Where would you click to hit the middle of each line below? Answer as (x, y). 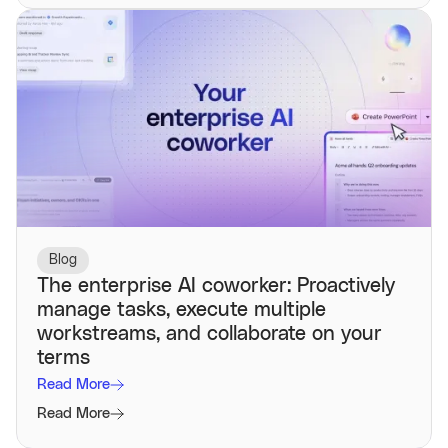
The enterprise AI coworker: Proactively (216, 286)
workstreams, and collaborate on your (209, 334)
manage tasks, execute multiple (181, 310)
